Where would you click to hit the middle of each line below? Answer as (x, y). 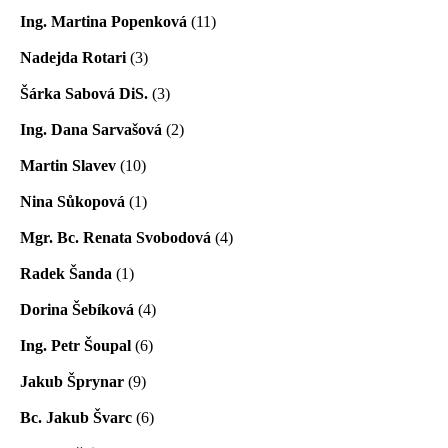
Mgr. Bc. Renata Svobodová (115, 237)
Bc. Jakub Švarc (76, 417)
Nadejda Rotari (73, 57)
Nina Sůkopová (72, 201)
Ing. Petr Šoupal (75, 345)
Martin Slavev (68, 165)
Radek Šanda (66, 273)
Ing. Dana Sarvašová (91, 129)
